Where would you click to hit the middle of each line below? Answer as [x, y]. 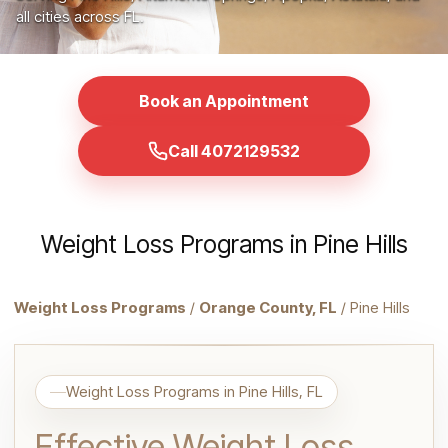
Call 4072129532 [234, 151]
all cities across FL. [80, 16]
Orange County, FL [268, 307]
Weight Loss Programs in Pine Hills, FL [194, 391]
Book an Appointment [224, 101]
